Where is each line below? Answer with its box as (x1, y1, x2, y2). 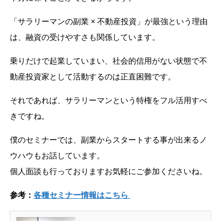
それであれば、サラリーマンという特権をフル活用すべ (10, 95, 207, 106)
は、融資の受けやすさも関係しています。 (10, 32, 160, 43)
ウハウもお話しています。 (10, 150, 105, 161)
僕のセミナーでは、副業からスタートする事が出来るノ (10, 134, 207, 146)
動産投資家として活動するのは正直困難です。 (10, 71, 176, 82)
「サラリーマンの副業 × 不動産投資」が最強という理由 (10, 16, 208, 27)
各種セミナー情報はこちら (34, 189, 128, 201)
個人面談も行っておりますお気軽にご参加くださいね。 (10, 166, 207, 177)
